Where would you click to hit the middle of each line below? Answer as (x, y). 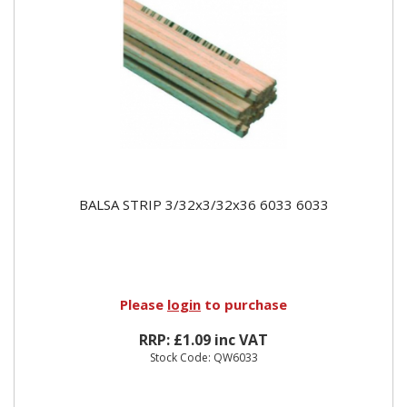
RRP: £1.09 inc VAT (203, 339)
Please (144, 304)
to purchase (244, 304)
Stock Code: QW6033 (203, 357)
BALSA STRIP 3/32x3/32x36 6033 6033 (203, 204)
